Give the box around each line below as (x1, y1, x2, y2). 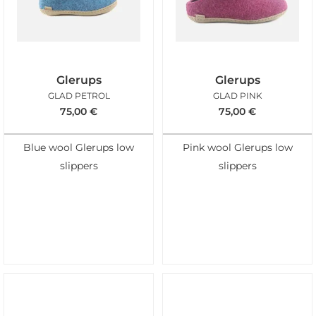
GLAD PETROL (47, 90, 110, 101)
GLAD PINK (212, 90, 262, 101)
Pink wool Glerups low (182, 142, 293, 154)
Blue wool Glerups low (23, 142, 134, 154)
